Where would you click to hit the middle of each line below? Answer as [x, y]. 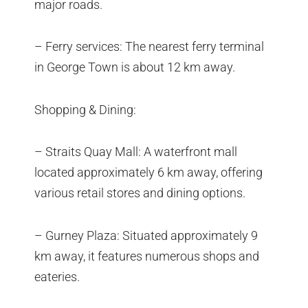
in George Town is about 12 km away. [135, 67]
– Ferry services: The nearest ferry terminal [149, 47]
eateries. [57, 276]
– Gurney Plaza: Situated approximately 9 [146, 235]
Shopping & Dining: [85, 109]
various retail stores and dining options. [140, 193]
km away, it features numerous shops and [147, 256]
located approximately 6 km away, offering [148, 173]
